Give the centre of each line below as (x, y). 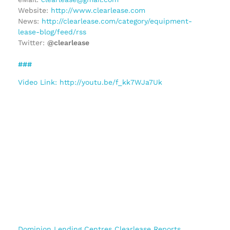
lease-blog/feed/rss (52, 32)
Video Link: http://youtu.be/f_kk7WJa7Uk (90, 82)
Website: (34, 11)
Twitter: (33, 43)
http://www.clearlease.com (98, 11)
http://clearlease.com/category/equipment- (117, 21)
